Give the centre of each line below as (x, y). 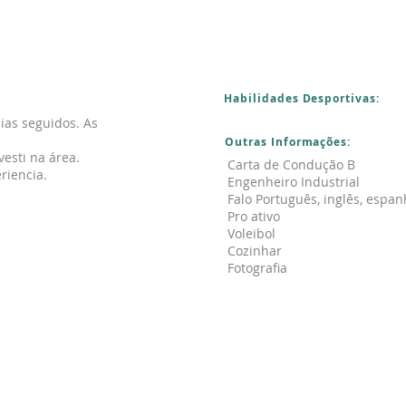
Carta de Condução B (291, 164)
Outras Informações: (288, 142)
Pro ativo (254, 216)
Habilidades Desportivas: (302, 98)
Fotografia (257, 268)
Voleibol (251, 233)
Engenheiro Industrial (294, 182)
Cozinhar (255, 251)
